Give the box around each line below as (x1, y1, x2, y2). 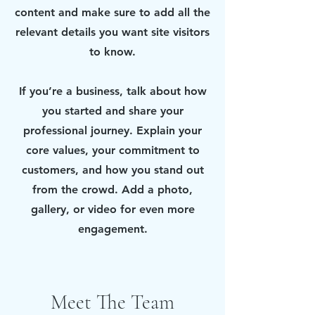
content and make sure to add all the (15, 6, 210, 19)
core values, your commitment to (25, 143, 200, 157)
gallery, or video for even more (30, 202, 195, 216)
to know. (89, 45, 136, 58)
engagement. (77, 222, 148, 236)
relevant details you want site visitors (15, 25, 210, 39)
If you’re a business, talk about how (18, 84, 207, 98)
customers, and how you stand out (21, 163, 204, 176)
